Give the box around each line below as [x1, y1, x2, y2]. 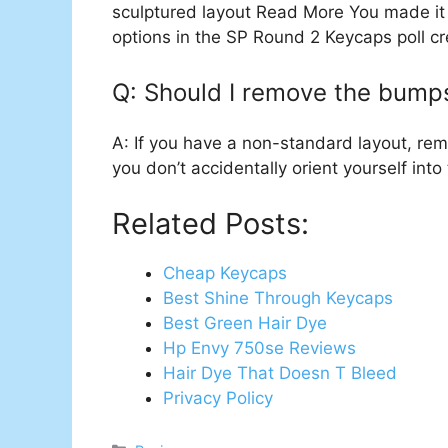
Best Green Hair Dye [163, 312, 327, 333]
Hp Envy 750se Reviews [163, 337, 356, 358]
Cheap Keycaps [163, 262, 287, 283]
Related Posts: [112, 205, 309, 241]
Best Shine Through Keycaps [163, 287, 393, 308]
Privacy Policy [163, 387, 273, 408]
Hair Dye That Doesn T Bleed [163, 362, 397, 383]
